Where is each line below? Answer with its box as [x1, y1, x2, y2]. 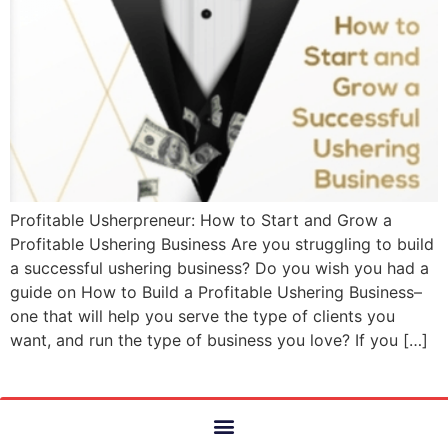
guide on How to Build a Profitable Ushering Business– [10, 282, 422, 303]
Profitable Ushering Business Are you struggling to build [10, 234, 434, 255]
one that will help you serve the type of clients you [10, 306, 395, 327]
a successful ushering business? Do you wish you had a [10, 258, 429, 279]
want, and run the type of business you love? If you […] [10, 330, 428, 351]
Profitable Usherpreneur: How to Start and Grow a [10, 210, 392, 231]
